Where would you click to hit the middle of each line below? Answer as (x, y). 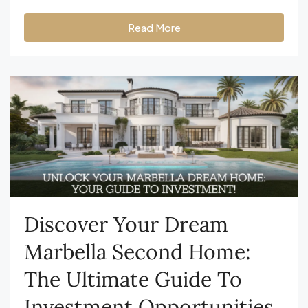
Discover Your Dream (126, 224)
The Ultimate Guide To (133, 279)
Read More (154, 27)
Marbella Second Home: (137, 251)
